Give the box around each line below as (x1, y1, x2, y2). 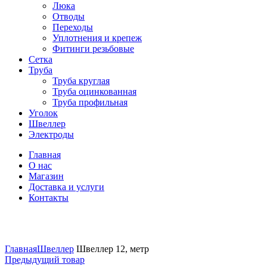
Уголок (29, 108, 58, 118)
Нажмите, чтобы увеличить (5, 233, 117, 243)
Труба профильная (52, 97, 128, 107)
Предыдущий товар (5, 254, 85, 265)
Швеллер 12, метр (74, 244, 149, 254)
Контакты (29, 193, 69, 203)
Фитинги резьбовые (52, 44, 134, 54)
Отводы (52, 11, 85, 21)
